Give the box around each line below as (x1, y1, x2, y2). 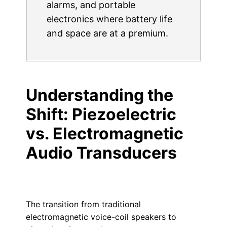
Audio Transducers (25, 143, 177, 163)
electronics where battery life (46, 14, 172, 24)
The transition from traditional (25, 199, 141, 209)
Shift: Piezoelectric (25, 104, 176, 124)
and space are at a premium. (46, 28, 168, 39)
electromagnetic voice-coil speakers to (25, 212, 176, 222)
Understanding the (25, 85, 173, 105)
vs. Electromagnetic (25, 124, 183, 143)
